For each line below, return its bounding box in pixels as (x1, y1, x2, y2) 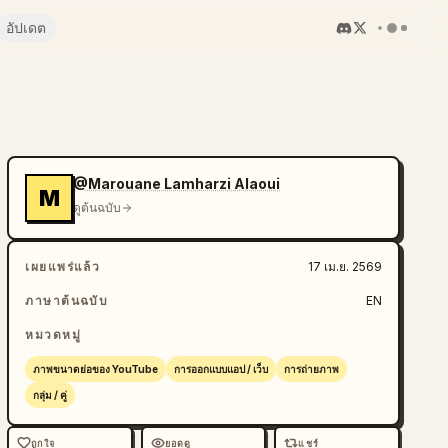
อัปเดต (6, 19, 46, 37)
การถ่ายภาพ (284, 363, 340, 375)
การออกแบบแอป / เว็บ (174, 363, 269, 375)
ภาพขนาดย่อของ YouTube (33, 363, 159, 375)
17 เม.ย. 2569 (307, 259, 382, 274)
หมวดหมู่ (25, 327, 82, 342)
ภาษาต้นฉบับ (25, 293, 109, 308)
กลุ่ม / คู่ (33, 389, 68, 401)
